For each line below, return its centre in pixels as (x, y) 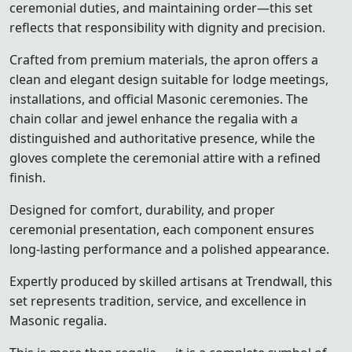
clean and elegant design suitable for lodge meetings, (169, 79)
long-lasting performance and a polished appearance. (169, 249)
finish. (27, 177)
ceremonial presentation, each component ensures (162, 229)
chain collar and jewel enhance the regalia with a (154, 118)
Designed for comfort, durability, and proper (142, 209)
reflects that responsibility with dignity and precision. (167, 27)
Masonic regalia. (58, 320)
